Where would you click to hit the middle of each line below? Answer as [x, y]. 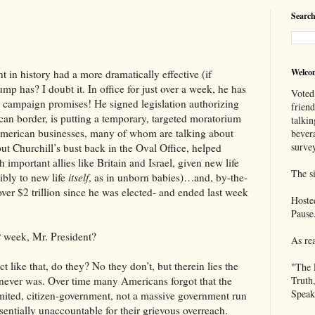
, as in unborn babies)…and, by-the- [168, 178]
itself [77, 178]
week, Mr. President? [50, 237]
